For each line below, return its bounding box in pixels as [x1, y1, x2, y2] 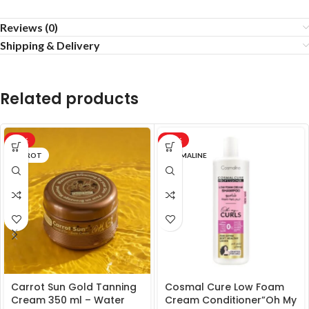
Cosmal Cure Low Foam [165, 280, 284, 294]
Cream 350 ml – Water [11, 293, 125, 307]
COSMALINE [165, 151, 207, 159]
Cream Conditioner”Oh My [165, 293, 297, 307]
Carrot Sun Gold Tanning [11, 280, 137, 294]
